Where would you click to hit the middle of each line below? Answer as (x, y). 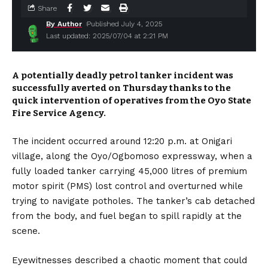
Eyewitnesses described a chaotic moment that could (130, 260)
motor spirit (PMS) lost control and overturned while (127, 186)
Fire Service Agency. (59, 113)
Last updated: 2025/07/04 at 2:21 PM (107, 36)
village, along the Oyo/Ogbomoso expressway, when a (132, 156)
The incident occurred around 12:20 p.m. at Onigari (122, 141)
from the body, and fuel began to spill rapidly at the (127, 216)
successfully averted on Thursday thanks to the (121, 88)
